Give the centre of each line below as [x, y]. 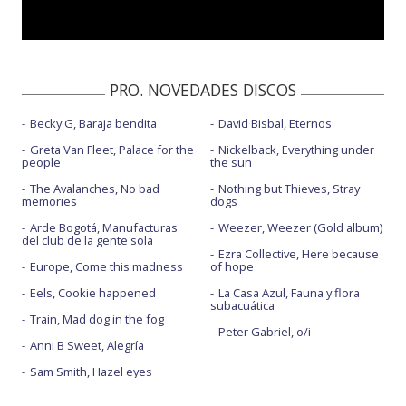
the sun [231, 162]
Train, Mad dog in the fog [97, 319]
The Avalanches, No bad [95, 188]
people [41, 162]
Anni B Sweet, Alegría [87, 345]
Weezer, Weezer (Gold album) [300, 227]
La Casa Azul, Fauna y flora [289, 293]
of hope [232, 266]
